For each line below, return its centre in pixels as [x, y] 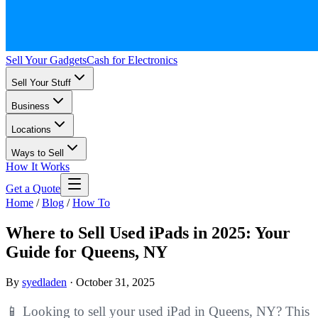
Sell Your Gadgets [46, 60]
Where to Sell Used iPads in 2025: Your [148, 232]
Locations [31, 130]
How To [91, 203]
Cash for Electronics [132, 60]
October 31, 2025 [115, 282]
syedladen [44, 282]
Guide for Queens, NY [87, 252]
